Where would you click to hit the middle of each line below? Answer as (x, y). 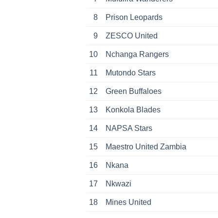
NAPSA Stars (129, 128)
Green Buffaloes (134, 91)
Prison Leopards (134, 17)
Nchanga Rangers (137, 54)
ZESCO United (132, 36)
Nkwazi (118, 183)
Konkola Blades (133, 109)
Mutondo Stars (131, 73)
